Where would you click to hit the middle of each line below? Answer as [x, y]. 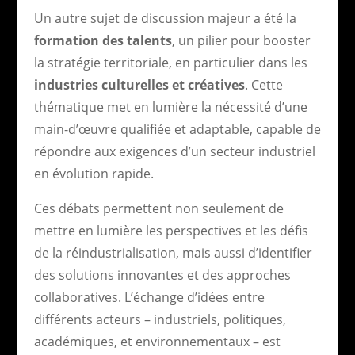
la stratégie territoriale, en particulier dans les [170, 62]
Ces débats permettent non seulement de [158, 208]
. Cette [263, 84]
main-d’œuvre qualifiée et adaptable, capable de [177, 129]
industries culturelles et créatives [139, 84]
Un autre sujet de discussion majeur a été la [165, 18]
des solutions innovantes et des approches [162, 275]
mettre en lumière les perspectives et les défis [171, 230]
